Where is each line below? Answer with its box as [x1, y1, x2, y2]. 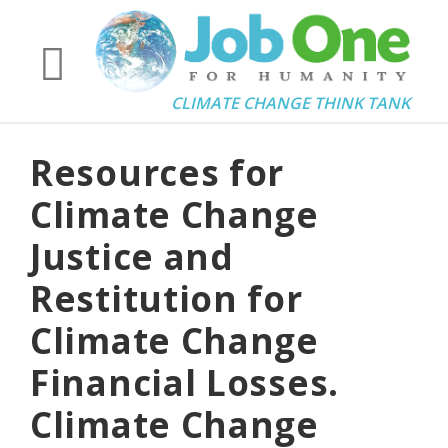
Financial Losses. [30, 359, 339, 406]
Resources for [30, 149, 285, 196]
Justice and [30, 233, 234, 280]
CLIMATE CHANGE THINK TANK [171, 92, 410, 115]
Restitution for [30, 275, 303, 322]
